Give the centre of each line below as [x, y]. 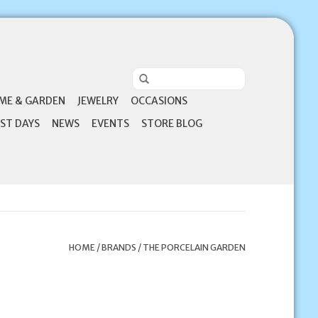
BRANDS [119, 247]
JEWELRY [98, 101]
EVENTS [110, 124]
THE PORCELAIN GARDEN [194, 247]
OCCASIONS [159, 101]
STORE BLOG [171, 124]
